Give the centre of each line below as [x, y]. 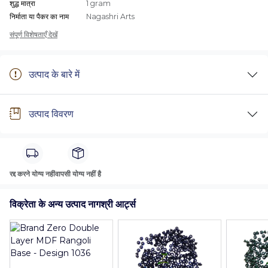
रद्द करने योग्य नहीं [32, 174]
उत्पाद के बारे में [54, 74]
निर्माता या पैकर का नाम [39, 16]
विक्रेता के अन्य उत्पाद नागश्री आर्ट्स [73, 204]
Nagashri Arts [110, 16]
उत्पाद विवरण [51, 114]
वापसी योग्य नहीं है [78, 174]
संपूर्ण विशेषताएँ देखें [33, 34]
